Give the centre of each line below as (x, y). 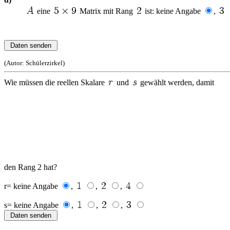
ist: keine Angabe (173, 11)
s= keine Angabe (32, 205)
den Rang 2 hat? (31, 167)
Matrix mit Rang (106, 11)
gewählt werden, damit (176, 82)
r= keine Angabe (32, 186)
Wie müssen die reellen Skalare (55, 82)
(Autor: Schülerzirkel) (34, 63)
